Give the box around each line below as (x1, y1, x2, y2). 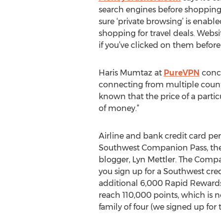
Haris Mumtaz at (98, 68, 164, 77)
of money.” (98, 104, 139, 113)
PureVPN (163, 68, 200, 77)
